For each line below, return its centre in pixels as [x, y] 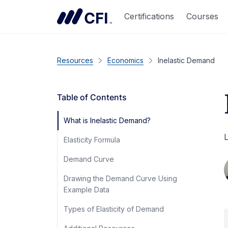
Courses [202, 16]
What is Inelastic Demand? [107, 120]
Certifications [149, 16]
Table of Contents [92, 97]
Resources [75, 60]
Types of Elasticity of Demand [114, 209]
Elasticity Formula [92, 140]
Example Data [87, 190]
